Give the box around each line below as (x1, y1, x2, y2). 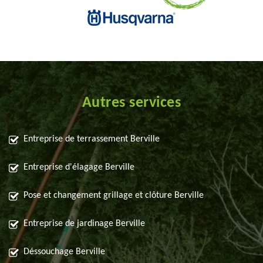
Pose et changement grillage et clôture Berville (23, 191, 204, 201)
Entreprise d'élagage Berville (23, 163, 134, 173)
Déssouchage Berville (23, 247, 105, 257)
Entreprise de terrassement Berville (23, 134, 160, 144)
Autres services (82, 95, 181, 112)
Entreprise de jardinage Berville (23, 219, 145, 229)
